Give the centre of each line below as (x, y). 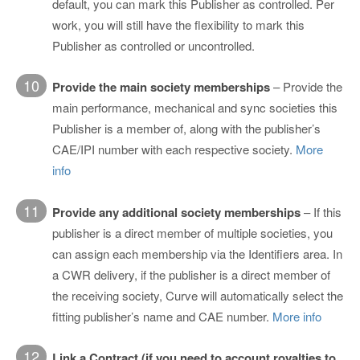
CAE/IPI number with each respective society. (174, 149)
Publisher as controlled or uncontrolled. (153, 45)
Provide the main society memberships (161, 87)
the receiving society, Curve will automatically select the (198, 295)
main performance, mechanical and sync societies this (195, 108)
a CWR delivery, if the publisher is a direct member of (191, 274)
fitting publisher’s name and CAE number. (162, 316)
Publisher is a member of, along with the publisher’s (186, 129)
